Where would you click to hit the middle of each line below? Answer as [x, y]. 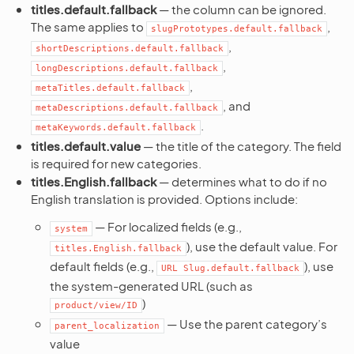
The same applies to [88, 26]
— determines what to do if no [242, 181]
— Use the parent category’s [246, 324]
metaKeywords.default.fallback [116, 128]
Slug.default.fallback [241, 268]
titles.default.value [86, 146]
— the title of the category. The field [241, 146]
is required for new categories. [116, 163]
